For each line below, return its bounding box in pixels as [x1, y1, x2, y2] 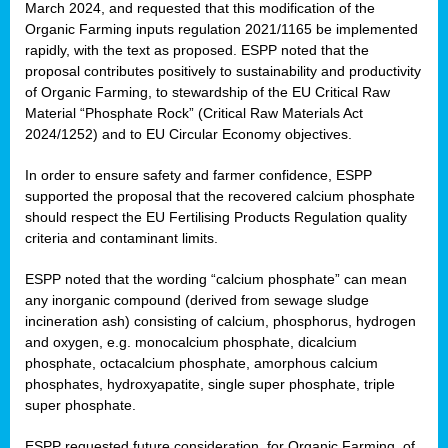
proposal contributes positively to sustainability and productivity [25, 63, 421, 80]
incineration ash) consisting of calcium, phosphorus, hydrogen [25, 313, 416, 330]
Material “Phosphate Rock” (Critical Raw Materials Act [25, 105, 363, 122]
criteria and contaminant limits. [25, 230, 218, 247]
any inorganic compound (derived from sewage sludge [25, 292, 369, 309]
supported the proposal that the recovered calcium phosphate [25, 188, 415, 205]
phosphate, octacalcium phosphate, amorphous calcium [25, 355, 378, 372]
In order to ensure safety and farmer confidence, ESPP [25, 167, 372, 184]
